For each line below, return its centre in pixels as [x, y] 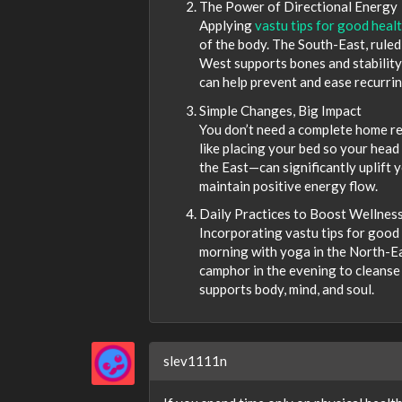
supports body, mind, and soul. [287, 289]
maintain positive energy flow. [288, 185]
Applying [227, 26]
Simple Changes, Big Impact [280, 110]
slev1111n [195, 360]
